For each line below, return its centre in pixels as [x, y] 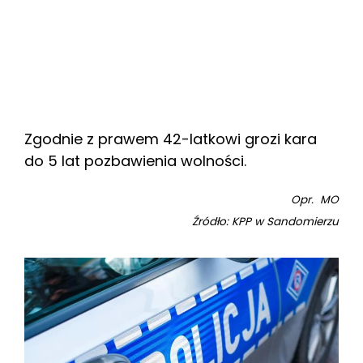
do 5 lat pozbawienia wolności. [135, 160]
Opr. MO [315, 200]
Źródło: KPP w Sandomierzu [265, 222]
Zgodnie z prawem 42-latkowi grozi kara [171, 139]
